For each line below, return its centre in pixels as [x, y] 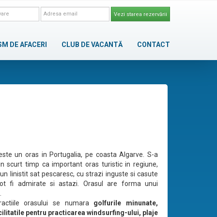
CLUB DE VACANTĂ [92, 45]
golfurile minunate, [126, 203]
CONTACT [154, 45]
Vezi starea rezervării [140, 14]
